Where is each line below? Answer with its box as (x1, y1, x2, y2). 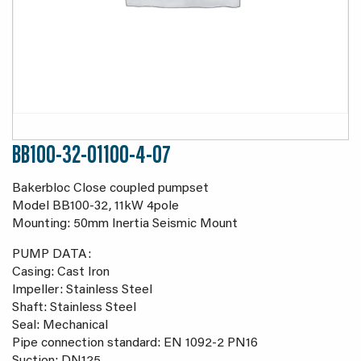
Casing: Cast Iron (12, 266, 110, 279)
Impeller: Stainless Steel (12, 284, 152, 297)
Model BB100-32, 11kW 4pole (12, 200, 179, 213)
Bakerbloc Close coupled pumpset (12, 182, 209, 195)
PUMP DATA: (12, 248, 91, 261)
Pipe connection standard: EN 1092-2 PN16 (12, 337, 258, 350)
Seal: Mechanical (12, 319, 108, 332)
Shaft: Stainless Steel (12, 301, 136, 314)
